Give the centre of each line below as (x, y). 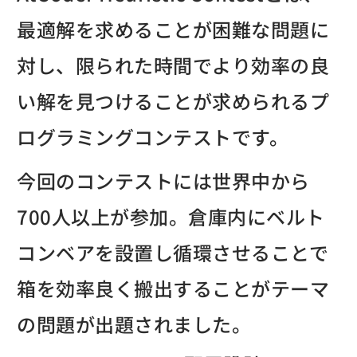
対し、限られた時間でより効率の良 (173, 65)
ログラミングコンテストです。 (153, 136)
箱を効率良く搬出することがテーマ (173, 288)
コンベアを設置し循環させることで (173, 252)
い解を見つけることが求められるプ (173, 100)
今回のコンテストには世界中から (163, 180)
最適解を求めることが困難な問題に (173, 29)
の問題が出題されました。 (134, 324)
